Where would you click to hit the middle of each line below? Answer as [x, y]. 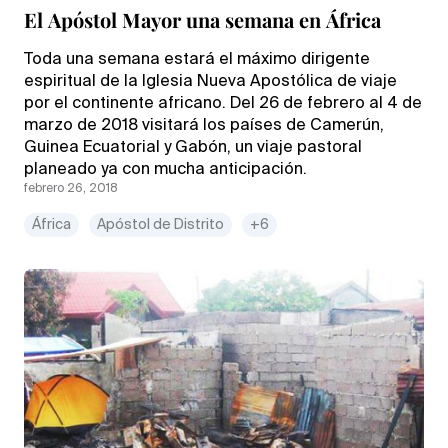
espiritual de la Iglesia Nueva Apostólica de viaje [210, 81]
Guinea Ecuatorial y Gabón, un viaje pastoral [193, 147]
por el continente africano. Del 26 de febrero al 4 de [223, 103]
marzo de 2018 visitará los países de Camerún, [204, 125]
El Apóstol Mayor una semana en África [202, 19]
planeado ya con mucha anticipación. [165, 169]
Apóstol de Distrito [160, 224]
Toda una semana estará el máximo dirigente [197, 59]
